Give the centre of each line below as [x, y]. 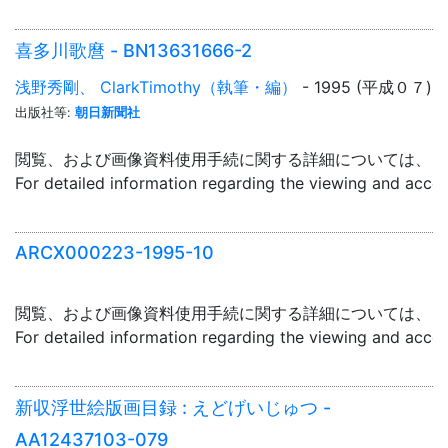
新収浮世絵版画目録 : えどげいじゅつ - [173, 407]
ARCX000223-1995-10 [114, 253]
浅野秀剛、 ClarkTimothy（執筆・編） [156, 86]
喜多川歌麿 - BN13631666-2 [133, 50]
